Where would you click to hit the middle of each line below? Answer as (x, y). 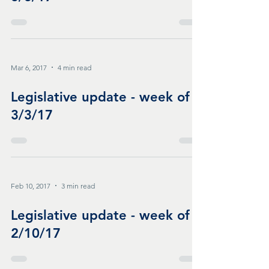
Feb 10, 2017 (31, 186)
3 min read (78, 186)
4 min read (74, 67)
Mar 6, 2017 (29, 67)
